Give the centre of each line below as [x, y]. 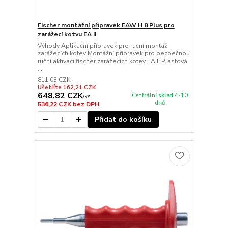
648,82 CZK [60, 96]
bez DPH [86, 105]
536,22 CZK [55, 105]
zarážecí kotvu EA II [67, 34]
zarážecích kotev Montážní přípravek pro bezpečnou [113, 54]
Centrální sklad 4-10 [160, 96]
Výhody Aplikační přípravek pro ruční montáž [102, 46]
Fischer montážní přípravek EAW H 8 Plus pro [106, 26]
